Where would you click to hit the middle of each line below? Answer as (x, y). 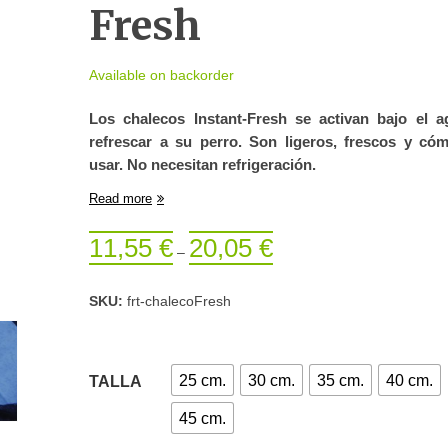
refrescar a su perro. (169, 141)
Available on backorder (161, 75)
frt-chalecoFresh (179, 301)
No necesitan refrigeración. (221, 164)
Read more (120, 198)
